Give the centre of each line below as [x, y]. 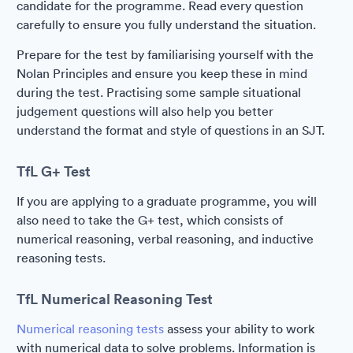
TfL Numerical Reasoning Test [115, 299]
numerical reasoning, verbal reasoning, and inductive [165, 239]
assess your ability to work [239, 329]
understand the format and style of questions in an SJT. [171, 130]
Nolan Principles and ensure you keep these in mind [162, 73]
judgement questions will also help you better [145, 111]
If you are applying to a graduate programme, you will [167, 201]
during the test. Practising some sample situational [159, 92]
